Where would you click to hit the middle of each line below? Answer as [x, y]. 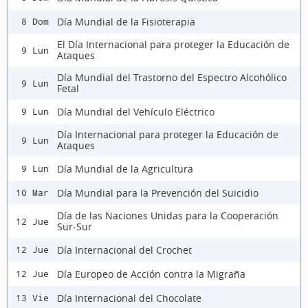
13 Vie [32, 298]
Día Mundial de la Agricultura [125, 168]
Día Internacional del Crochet [124, 250]
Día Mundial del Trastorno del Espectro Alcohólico [172, 78]
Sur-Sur [75, 227]
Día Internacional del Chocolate [129, 298]
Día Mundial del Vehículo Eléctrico [136, 111]
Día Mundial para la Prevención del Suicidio [158, 192]
